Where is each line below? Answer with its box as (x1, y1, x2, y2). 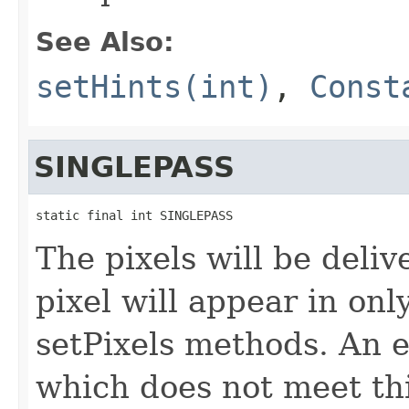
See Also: (36, 26, 174, 58)
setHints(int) (36, 68, 273, 105)
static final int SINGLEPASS (36, 207, 233, 223)
